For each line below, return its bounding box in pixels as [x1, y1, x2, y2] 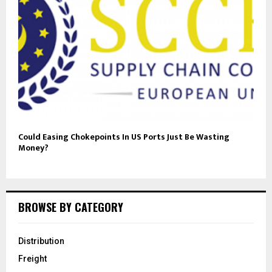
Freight [18, 254, 47, 264]
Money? [18, 141, 49, 155]
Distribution [18, 236, 64, 246]
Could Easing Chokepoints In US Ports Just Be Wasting [18, 130, 229, 144]
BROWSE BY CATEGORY [18, 199, 123, 216]
